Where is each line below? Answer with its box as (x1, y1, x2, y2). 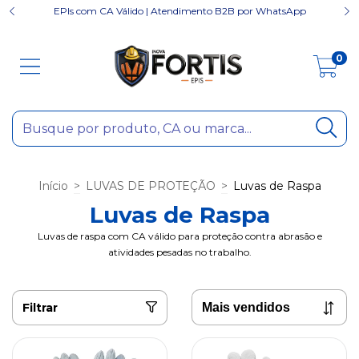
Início (38, 179, 68, 193)
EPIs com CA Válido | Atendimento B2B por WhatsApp (53, 5, 306, 17)
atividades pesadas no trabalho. (107, 246, 252, 258)
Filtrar (22, 300, 58, 315)
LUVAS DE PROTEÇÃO (85, 179, 216, 193)
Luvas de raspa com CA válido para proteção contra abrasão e (37, 230, 322, 242)
